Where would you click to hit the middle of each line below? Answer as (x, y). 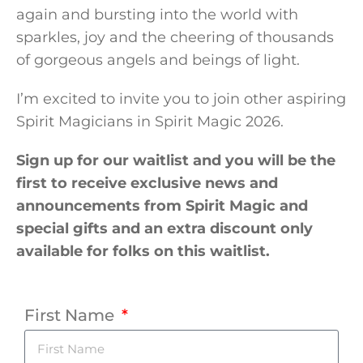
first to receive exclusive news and (147, 184)
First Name (71, 316)
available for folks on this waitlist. (143, 252)
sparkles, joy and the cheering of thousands (175, 38)
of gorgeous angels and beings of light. (158, 60)
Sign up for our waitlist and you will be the (176, 161)
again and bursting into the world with (157, 15)
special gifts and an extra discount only (164, 229)
